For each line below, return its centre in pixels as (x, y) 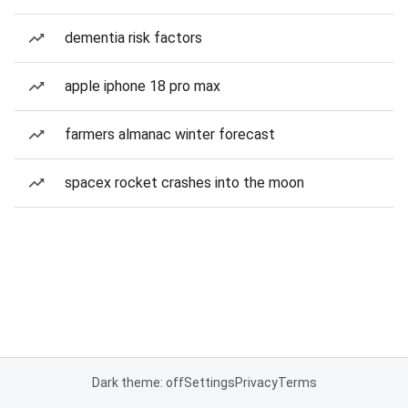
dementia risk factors (133, 38)
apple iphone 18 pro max (143, 86)
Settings (209, 382)
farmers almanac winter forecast (170, 134)
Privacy (256, 382)
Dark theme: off (138, 382)
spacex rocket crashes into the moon (184, 183)
